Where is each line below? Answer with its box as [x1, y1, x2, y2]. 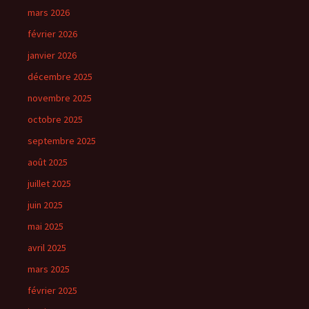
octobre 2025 [28, 113, 83, 126]
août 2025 [28, 156, 68, 168]
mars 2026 [28, 6, 70, 19]
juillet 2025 [28, 177, 71, 190]
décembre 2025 [28, 70, 92, 83]
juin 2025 [28, 199, 63, 211]
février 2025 [28, 284, 77, 297]
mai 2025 [28, 220, 63, 232]
